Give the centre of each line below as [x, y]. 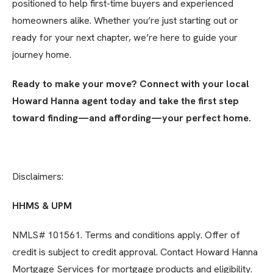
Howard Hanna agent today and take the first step [126, 101]
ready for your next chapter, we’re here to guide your [125, 38]
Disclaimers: [38, 177]
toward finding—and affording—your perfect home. [132, 118]
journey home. [42, 55]
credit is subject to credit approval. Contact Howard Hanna [135, 252]
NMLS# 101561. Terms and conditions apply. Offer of [126, 235]
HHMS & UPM [42, 206]
